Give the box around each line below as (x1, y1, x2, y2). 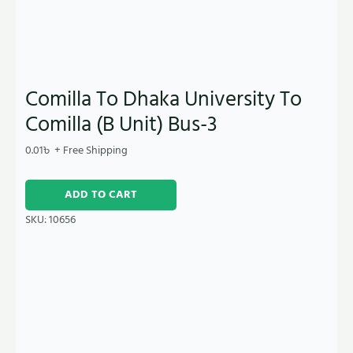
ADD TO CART (65, 186, 137, 204)
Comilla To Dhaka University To (25, 80, 302, 117)
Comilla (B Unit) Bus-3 (25, 106, 217, 142)
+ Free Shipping (54, 142, 128, 160)
